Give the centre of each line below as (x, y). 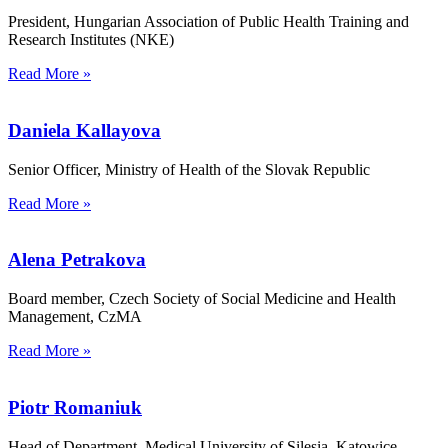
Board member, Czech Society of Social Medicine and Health (202, 299)
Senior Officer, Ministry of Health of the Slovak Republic (189, 169)
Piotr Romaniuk (75, 407)
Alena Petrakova (77, 260)
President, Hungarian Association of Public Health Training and (208, 22)
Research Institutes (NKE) (91, 40)
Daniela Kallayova (84, 131)
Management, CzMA (75, 317)
